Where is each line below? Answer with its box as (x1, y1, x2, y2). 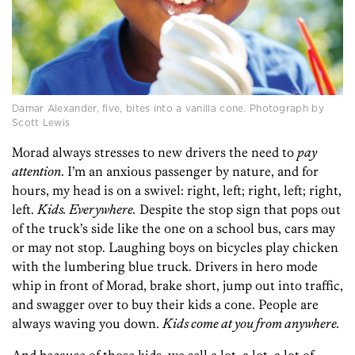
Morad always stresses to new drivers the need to (12, 144, 297, 161)
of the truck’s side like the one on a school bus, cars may (12, 220, 335, 237)
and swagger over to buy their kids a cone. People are (12, 296, 319, 313)
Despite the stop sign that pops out (136, 201, 341, 218)
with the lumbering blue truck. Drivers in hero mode (12, 258, 318, 275)
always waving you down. (12, 315, 162, 332)
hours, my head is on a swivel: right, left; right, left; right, (12, 182, 342, 199)
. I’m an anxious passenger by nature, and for (61, 163, 319, 180)
